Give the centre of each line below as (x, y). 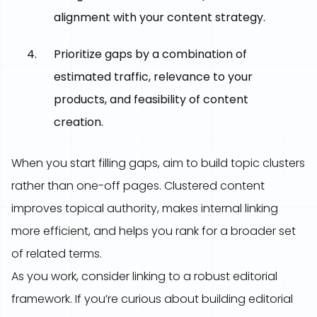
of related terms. (57, 254)
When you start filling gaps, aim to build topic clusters (158, 163)
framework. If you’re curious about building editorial (152, 299)
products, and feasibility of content (151, 99)
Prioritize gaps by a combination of (150, 54)
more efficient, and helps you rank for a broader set (154, 231)
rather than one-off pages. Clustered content (138, 186)
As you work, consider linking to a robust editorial (144, 276)
